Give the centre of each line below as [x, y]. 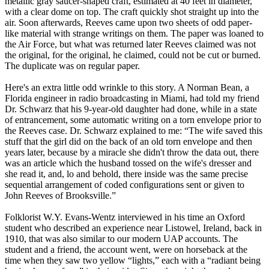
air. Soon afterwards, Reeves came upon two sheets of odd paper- [128, 23]
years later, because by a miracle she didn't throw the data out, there [132, 153]
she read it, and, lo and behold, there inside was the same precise [126, 174]
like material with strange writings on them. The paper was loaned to [134, 34]
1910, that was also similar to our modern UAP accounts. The [121, 239]
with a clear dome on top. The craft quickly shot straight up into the [132, 12]
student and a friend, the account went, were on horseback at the [126, 250]
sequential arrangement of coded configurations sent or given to [125, 185]
